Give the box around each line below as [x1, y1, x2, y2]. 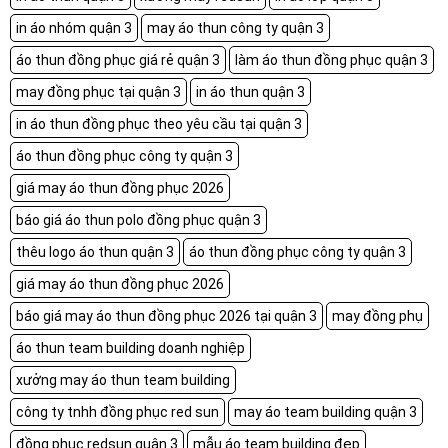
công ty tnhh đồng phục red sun [16, 403, 219, 420]
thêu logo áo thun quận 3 [16, 243, 174, 260]
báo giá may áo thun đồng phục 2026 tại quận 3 [16, 307, 317, 324]
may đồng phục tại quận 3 [16, 83, 181, 100]
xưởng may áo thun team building [16, 371, 230, 388]
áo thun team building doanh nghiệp [16, 339, 245, 356]
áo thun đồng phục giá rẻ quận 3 [16, 51, 220, 68]
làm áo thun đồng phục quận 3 [235, 51, 428, 68]
